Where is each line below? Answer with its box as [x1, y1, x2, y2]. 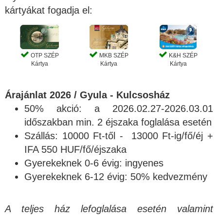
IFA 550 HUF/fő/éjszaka [24, 144, 127, 155]
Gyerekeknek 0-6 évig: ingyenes [24, 158, 163, 169]
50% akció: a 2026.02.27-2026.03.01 [24, 103, 213, 114]
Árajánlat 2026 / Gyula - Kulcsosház [5, 90, 170, 101]
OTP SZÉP [29, 52, 59, 59]
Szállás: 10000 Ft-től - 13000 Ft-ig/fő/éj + [24, 130, 213, 142]
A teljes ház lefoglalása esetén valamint [5, 203, 213, 215]
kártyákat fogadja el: [5, 5, 92, 16]
